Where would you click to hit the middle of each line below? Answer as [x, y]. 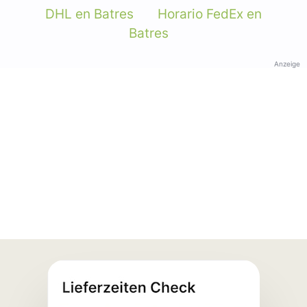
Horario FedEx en [210, 14]
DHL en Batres [89, 14]
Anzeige [287, 63]
